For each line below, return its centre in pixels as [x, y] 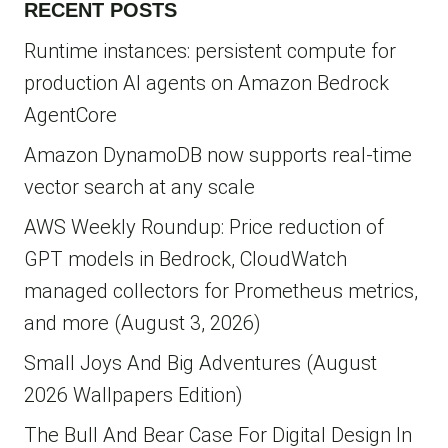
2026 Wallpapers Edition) [133, 395]
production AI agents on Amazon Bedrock [206, 83]
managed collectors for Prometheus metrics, [221, 291]
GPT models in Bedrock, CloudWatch [185, 259]
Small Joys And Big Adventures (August [200, 363]
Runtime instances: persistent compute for [210, 51]
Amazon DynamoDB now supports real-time [218, 155]
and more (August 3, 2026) [142, 323]
